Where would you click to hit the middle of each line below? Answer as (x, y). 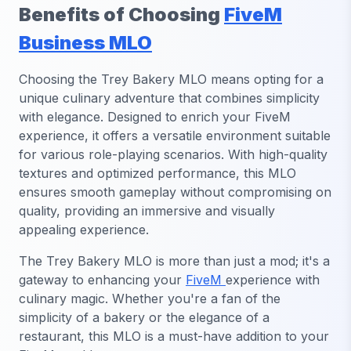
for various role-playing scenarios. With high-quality (173, 154)
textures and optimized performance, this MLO (157, 173)
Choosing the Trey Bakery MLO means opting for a (171, 79)
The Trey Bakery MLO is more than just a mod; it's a (174, 261)
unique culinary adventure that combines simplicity (169, 98)
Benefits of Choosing (121, 14)
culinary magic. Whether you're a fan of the (150, 298)
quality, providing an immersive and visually (147, 210)
